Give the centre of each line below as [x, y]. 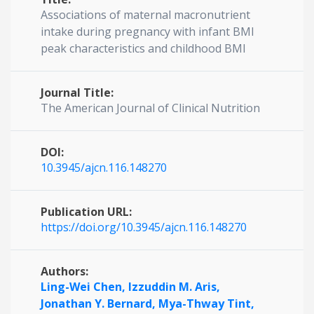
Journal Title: [77, 93]
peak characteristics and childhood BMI [143, 48]
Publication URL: [86, 212]
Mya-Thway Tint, [206, 303]
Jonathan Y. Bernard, [100, 303]
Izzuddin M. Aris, [174, 287]
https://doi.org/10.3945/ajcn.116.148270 [144, 227]
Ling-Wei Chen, [84, 287]
